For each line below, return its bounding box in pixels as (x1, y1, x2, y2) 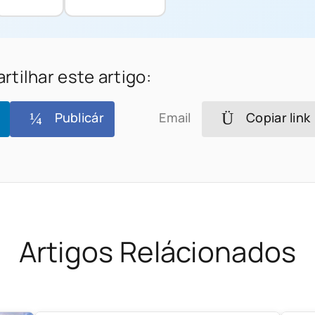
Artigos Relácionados (18, 231, 297, 271)
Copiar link (243, 109, 311, 127)
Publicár (51, 109, 104, 127)
